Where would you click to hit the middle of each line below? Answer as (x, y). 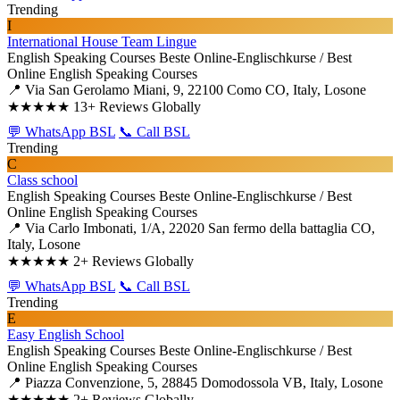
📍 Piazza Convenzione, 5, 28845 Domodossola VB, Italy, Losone (195, 383)
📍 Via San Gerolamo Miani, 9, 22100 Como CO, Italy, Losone (187, 90)
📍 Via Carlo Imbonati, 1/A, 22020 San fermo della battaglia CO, (191, 228)
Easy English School (66, 334)
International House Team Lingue (102, 42)
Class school (42, 180)
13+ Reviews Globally (137, 107)
